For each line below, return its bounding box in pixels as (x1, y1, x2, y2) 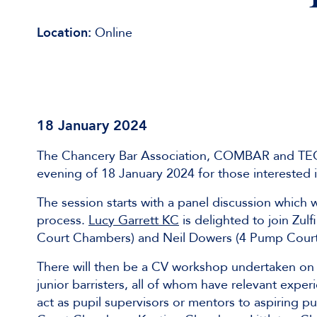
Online (95, 24, 132, 42)
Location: (37, 24, 95, 42)
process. (37, 211, 88, 229)
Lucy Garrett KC (88, 211, 179, 229)
